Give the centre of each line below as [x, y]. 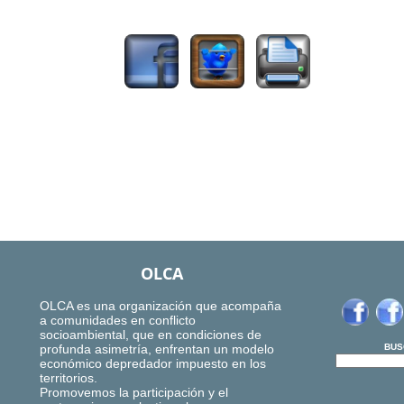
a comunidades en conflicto [118, 321]
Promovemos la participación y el [134, 393]
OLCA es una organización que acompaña [161, 306]
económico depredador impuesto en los [153, 364]
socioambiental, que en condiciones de [151, 335]
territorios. [69, 378]
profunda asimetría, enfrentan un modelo [157, 349]
